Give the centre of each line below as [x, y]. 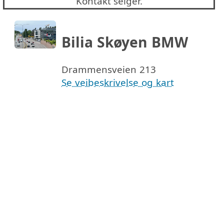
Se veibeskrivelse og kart [118, 82]
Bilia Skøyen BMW [125, 42]
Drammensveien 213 [109, 69]
